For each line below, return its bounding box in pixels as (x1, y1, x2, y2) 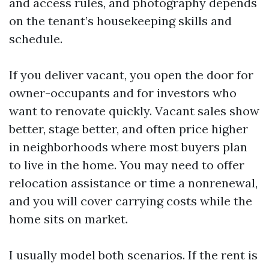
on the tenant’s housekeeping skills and (9, 13, 232, 28)
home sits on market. (9, 211, 128, 226)
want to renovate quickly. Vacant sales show (9, 103, 259, 118)
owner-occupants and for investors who (9, 85, 237, 100)
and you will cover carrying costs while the (9, 193, 252, 208)
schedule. (9, 31, 62, 46)
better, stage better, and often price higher (9, 121, 248, 136)
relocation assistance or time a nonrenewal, (9, 175, 258, 190)
